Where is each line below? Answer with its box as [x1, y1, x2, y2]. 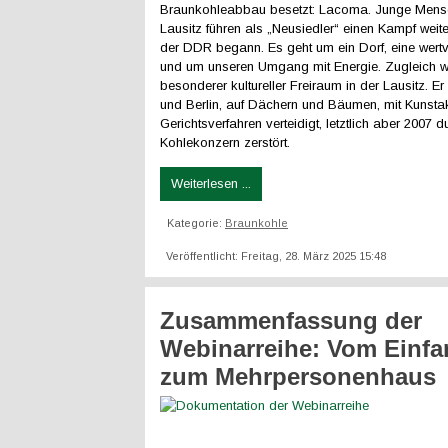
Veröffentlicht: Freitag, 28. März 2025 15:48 [166, 250, 386, 262]
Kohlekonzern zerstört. [160, 135, 290, 150]
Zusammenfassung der [160, 307, 422, 334]
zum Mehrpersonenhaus [160, 363, 436, 390]
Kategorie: [167, 217, 225, 229]
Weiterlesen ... [171, 176, 251, 191]
